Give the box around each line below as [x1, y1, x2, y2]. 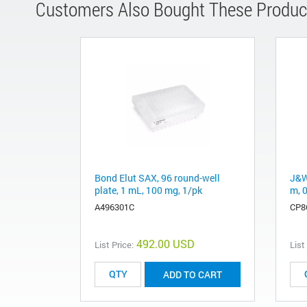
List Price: [95, 238, 134, 251]
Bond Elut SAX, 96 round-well [95, 171, 220, 184]
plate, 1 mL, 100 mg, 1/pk [95, 183, 202, 197]
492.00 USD [136, 236, 195, 251]
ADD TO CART [163, 267, 222, 281]
